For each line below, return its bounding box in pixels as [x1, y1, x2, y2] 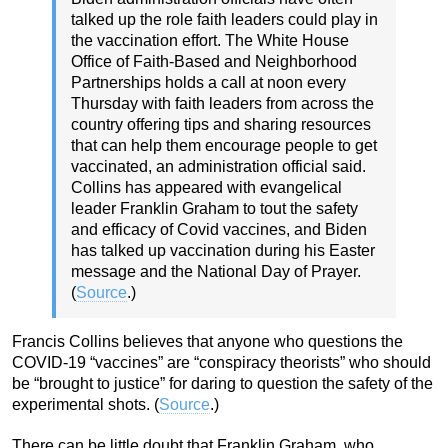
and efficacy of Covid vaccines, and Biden [71, 220, 367, 238]
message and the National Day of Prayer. [71, 262, 361, 280]
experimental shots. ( [12, 395, 159, 413]
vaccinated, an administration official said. [71, 157, 366, 175]
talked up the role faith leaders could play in [71, 10, 378, 28]
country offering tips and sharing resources [71, 115, 371, 133]
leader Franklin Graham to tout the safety [71, 199, 358, 217]
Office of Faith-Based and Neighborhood [71, 52, 357, 70]
